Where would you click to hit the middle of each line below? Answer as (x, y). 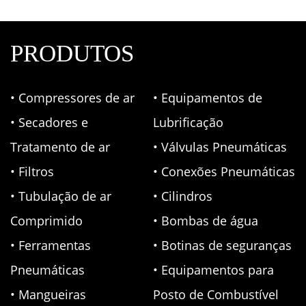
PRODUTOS (72, 53)
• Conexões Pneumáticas (224, 171)
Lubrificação (188, 122)
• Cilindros (183, 196)
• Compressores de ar (72, 97)
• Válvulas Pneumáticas (220, 147)
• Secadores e (49, 122)
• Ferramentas (51, 245)
